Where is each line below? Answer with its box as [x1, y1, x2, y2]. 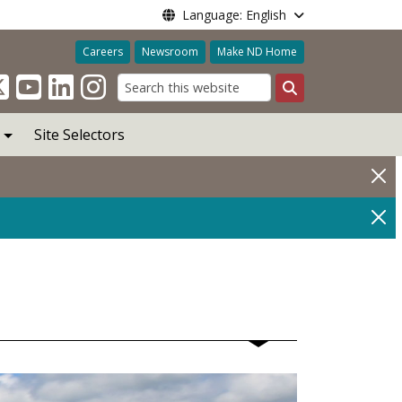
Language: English [181, 6, 286, 23]
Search [288, 98, 335, 118]
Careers [82, 44, 123, 59]
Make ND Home [216, 44, 297, 59]
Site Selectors [33, 124, 125, 144]
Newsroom [141, 44, 198, 59]
